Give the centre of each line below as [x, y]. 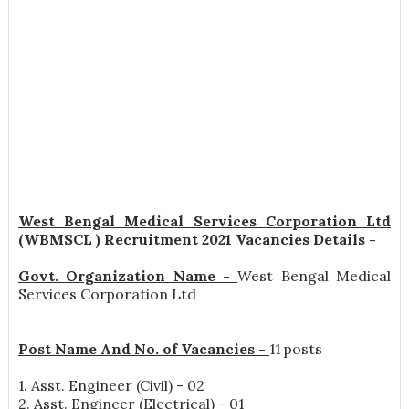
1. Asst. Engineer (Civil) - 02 [111, 386]
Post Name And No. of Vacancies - [143, 349]
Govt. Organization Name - [128, 276]
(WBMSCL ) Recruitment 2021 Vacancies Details [193, 240]
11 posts [295, 349]
